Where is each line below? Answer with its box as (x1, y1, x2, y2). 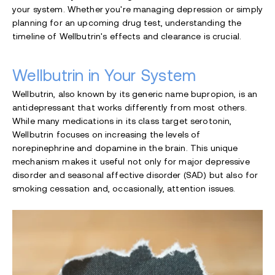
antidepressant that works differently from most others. (12, 103, 247, 113)
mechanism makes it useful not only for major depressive (12, 157, 250, 167)
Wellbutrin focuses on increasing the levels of (12, 130, 201, 140)
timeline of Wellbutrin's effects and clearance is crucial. (12, 31, 242, 42)
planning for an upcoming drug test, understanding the (12, 18, 242, 28)
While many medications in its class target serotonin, (12, 116, 232, 126)
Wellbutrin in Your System (12, 67, 196, 85)
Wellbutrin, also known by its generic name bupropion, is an (12, 89, 258, 99)
